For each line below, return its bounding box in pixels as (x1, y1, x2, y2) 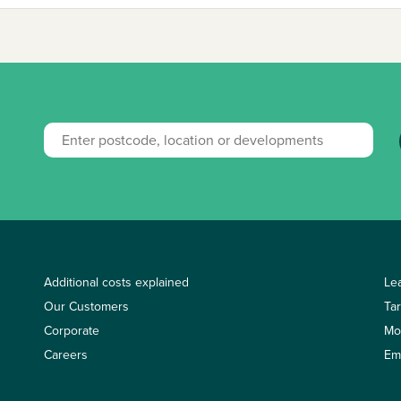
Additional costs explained (44, 272, 189, 292)
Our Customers (44, 296, 129, 316)
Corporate (44, 320, 99, 340)
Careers (44, 345, 88, 364)
